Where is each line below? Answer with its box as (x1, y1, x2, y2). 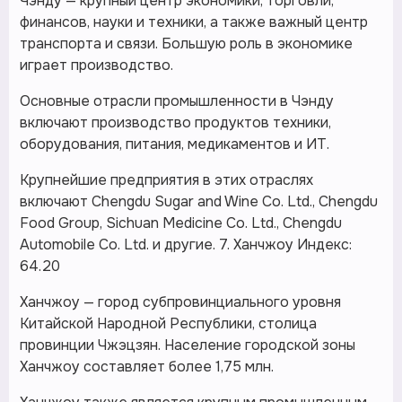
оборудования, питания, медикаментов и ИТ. (20, 135, 329, 153)
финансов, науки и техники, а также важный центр (20, 13, 368, 31)
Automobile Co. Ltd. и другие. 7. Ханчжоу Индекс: (20, 235, 352, 254)
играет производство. (20, 56, 173, 74)
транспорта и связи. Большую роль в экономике (20, 34, 353, 53)
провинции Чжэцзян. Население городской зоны (20, 336, 355, 354)
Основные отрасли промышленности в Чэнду (20, 92, 334, 110)
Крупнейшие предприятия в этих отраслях (20, 170, 313, 189)
